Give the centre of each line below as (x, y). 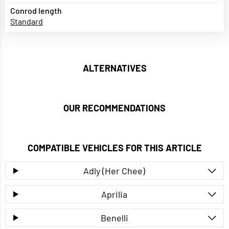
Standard (27, 21)
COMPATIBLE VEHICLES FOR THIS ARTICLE (114, 148)
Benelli (114, 218)
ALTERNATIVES (114, 68)
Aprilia (114, 194)
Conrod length (36, 11)
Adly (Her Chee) (114, 171)
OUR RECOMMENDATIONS (114, 108)
